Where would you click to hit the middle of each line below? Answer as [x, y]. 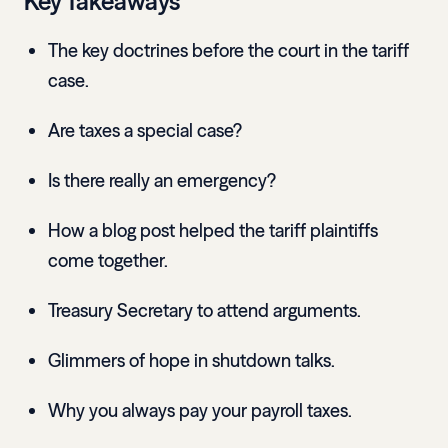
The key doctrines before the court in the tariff [228, 51]
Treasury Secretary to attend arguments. [204, 311]
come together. [108, 261]
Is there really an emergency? [162, 181]
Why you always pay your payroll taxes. [200, 411]
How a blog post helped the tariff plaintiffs [213, 231]
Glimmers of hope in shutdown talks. [191, 361]
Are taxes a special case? [145, 131]
